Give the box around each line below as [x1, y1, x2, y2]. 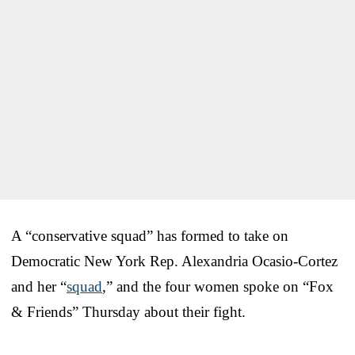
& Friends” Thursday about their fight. [11, 303, 246, 320]
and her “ [11, 277, 67, 295]
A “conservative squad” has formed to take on [11, 227, 288, 244]
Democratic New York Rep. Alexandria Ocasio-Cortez [11, 252, 338, 269]
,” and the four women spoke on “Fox [102, 277, 334, 295]
